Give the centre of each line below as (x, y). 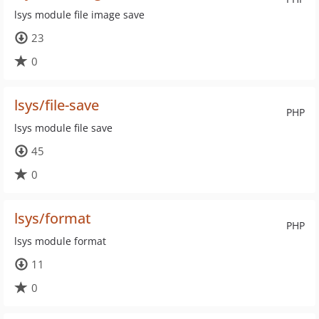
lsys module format (60, 241)
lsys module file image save (79, 15)
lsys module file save (63, 128)
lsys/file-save (57, 105)
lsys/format (53, 218)
